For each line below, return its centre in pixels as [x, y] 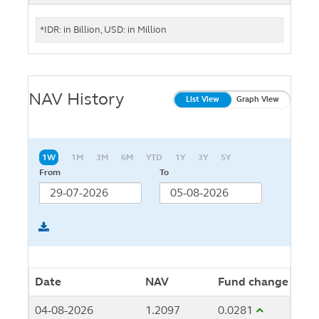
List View [202, 99]
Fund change [253, 281]
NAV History [76, 99]
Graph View [258, 99]
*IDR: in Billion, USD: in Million [103, 30]
